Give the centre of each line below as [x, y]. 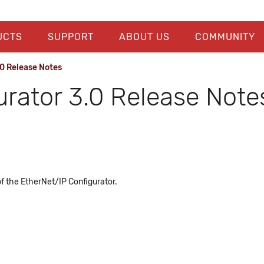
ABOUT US [144, 37]
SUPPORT [70, 37]
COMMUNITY [225, 37]
